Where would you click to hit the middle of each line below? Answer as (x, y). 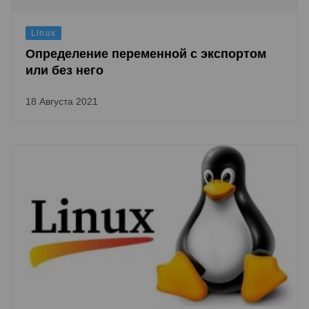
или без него (64, 70)
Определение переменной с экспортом (146, 54)
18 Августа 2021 (62, 101)
